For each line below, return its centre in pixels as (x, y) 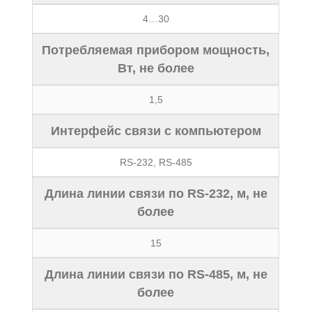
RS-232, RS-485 (156, 162)
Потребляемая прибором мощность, (156, 50)
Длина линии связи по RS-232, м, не (156, 194)
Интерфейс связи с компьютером (156, 131)
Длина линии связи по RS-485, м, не (156, 274)
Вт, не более (156, 68)
